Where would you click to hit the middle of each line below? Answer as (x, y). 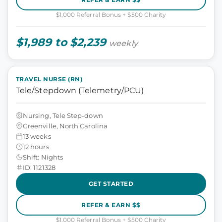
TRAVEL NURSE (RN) (49, 79)
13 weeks (37, 136)
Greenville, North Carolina (65, 126)
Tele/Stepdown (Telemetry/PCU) (80, 90)
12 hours (36, 146)
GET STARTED (111, 183)
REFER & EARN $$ (111, 205)
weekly (123, 43)
